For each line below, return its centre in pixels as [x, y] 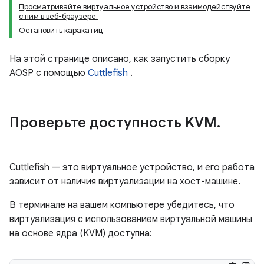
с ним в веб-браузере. [58, 16]
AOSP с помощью [49, 73]
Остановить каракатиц [61, 30]
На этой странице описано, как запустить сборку [120, 59]
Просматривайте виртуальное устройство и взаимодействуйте [135, 7]
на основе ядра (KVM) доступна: [81, 233]
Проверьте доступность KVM [113, 123]
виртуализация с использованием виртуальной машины [131, 219]
